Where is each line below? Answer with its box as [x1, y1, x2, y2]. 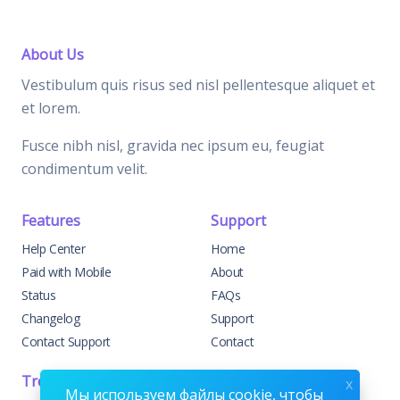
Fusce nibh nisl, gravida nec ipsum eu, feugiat [21, 136, 324, 156]
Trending [21, 371, 84, 392]
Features [21, 211, 80, 231]
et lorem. [21, 98, 80, 119]
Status [21, 287, 56, 304]
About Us [21, 45, 84, 65]
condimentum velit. [21, 159, 147, 179]
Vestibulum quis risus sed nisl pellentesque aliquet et [21, 75, 375, 96]
